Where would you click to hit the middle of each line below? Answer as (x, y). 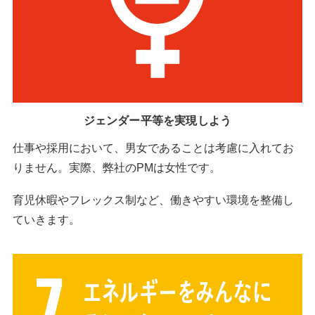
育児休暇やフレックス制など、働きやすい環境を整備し (153, 199)
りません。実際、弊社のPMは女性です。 (116, 167)
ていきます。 (46, 219)
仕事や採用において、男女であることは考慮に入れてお (153, 147)
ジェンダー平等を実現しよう (157, 120)
